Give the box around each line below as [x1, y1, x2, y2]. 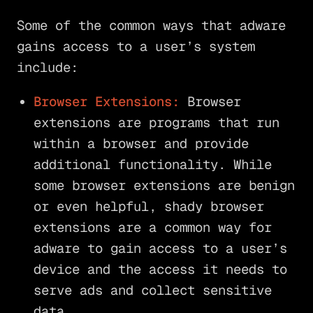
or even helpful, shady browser [33, 198, 264, 216]
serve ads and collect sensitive [33, 282, 272, 300]
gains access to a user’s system [16, 38, 255, 56]
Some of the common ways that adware [16, 17, 286, 35]
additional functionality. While [33, 156, 272, 174]
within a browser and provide [33, 135, 249, 153]
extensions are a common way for [33, 219, 272, 237]
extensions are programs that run [33, 114, 279, 132]
